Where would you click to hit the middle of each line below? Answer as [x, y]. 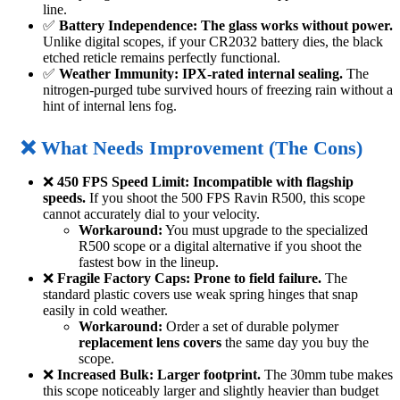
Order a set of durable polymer [250, 327]
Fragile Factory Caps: [124, 279]
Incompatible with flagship [273, 182]
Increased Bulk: [105, 375]
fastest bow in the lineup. [149, 262]
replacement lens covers [150, 343]
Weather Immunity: [119, 74]
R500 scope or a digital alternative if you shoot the [220, 246]
